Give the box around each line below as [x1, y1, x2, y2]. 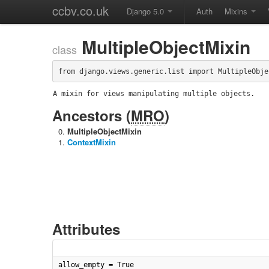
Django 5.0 [127, 5, 166, 17]
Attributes [52, 219, 120, 239]
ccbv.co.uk [52, 2, 109, 19]
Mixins [225, 5, 250, 17]
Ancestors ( [52, 105, 131, 125]
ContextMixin [67, 136, 116, 148]
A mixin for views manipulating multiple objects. [53, 89, 255, 98]
